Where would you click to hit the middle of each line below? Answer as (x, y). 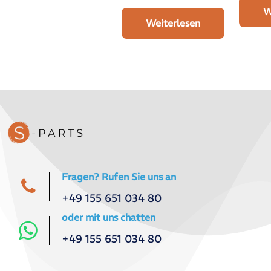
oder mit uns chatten (109, 217)
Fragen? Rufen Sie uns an (119, 177)
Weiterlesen (173, 23)
